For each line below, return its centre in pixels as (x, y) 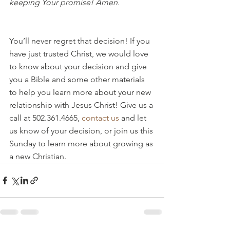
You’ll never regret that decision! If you (81, 41)
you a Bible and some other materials (78, 79)
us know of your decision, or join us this (82, 131)
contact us (100, 118)
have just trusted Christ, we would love (80, 54)
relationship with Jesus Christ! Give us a (82, 105)
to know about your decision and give (79, 66)
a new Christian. (38, 156)
